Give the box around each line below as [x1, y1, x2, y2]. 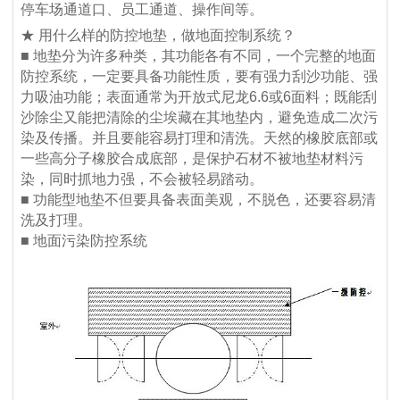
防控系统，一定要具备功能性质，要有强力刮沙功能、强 [21, 69, 379, 85]
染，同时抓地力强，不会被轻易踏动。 [21, 171, 264, 187]
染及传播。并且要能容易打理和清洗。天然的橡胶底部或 [21, 130, 379, 146]
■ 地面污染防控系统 [21, 233, 148, 249]
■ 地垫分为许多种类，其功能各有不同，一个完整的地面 [21, 48, 377, 64]
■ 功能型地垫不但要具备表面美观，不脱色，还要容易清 [21, 192, 377, 208]
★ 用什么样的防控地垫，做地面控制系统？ [21, 28, 296, 44]
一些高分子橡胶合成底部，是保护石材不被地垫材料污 [21, 151, 364, 167]
